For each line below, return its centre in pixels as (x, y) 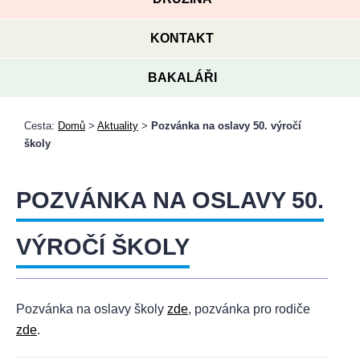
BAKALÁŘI (182, 78)
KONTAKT (182, 38)
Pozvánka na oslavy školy (92, 309)
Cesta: (41, 126)
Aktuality (118, 126)
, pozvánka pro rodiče (249, 309)
